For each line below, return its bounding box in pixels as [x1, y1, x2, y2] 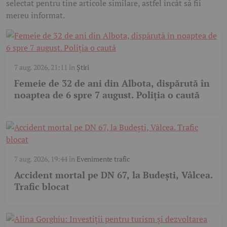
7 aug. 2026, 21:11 [14, 62, 67, 72]
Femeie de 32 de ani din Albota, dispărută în [14, 77, 210, 89]
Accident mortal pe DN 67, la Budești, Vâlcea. [14, 168, 213, 181]
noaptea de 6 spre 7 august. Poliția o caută [14, 88, 200, 101]
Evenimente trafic [76, 154, 131, 164]
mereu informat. [6, 9, 65, 21]
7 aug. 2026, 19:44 [14, 154, 67, 164]
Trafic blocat [14, 180, 69, 193]
